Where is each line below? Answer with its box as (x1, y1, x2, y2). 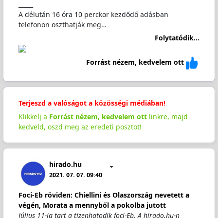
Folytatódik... (155, 33, 200, 42)
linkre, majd (146, 111, 188, 121)
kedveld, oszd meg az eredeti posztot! (18, 122, 142, 131)
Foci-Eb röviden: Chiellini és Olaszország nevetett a (18, 190, 189, 200)
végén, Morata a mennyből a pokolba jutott (18, 200, 166, 210)
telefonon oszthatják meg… (18, 20, 107, 29)
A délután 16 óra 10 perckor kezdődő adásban (18, 10, 168, 19)
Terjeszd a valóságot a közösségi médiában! (18, 98, 165, 108)
